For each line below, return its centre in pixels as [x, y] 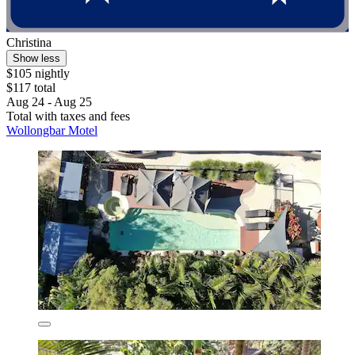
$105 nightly [38, 74]
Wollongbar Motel [52, 131]
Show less [36, 59]
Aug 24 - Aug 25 [49, 102]
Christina [29, 43]
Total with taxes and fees [68, 116]
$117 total [31, 88]
